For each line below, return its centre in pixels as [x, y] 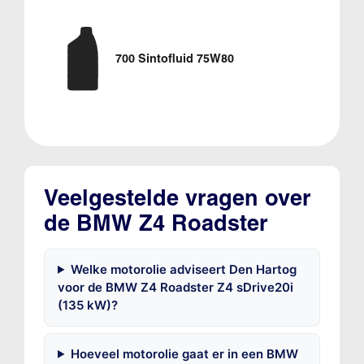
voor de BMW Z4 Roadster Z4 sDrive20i [175, 287]
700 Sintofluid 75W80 [174, 58]
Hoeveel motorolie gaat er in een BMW [184, 353]
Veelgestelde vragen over [177, 197]
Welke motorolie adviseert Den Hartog [183, 269]
